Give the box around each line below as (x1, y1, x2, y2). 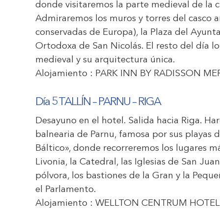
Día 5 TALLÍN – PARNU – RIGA (35, 97, 161, 108)
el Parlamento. (35, 185, 96, 194)
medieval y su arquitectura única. (35, 55, 175, 65)
